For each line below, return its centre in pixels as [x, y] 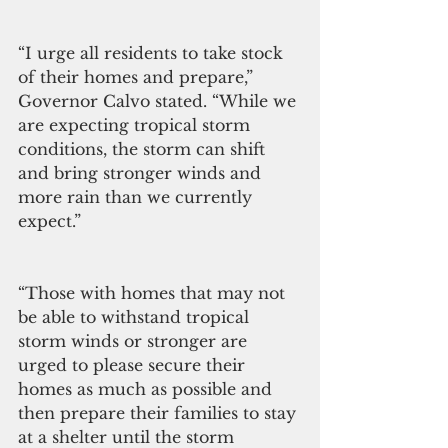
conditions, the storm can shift [144, 148]
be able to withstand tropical [136, 316]
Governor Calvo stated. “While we [159, 100]
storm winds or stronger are [135, 340]
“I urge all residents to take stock [153, 52]
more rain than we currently [137, 196]
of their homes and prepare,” [138, 76]
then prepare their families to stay [159, 412]
